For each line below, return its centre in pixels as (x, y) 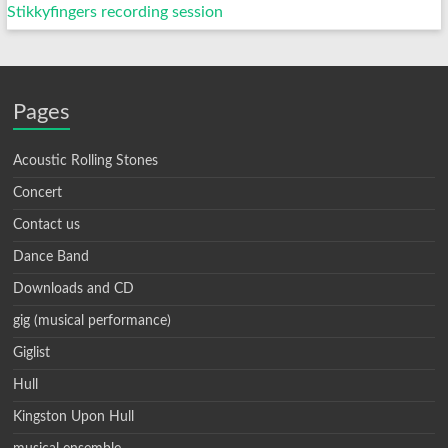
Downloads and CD (74, 289)
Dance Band (51, 257)
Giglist (32, 353)
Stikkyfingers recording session (114, 12)
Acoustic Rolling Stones (86, 161)
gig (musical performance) (92, 321)
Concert (38, 193)
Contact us (47, 225)
